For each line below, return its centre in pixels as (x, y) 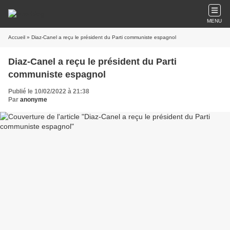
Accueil (17, 37)
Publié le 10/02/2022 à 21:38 (49, 91)
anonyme (34, 100)
